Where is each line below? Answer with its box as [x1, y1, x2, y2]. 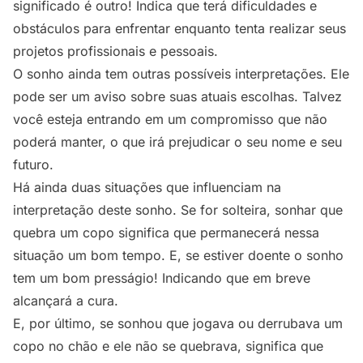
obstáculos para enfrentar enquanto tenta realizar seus [13, 20, 346, 37]
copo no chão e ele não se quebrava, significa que [13, 338, 323, 355]
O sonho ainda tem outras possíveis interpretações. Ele [13, 66, 349, 83]
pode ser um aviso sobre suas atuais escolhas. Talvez [13, 88, 342, 105]
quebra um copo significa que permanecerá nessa [13, 224, 319, 241]
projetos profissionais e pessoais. [13, 43, 218, 60]
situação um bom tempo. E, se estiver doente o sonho [13, 247, 344, 264]
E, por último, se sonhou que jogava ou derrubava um [13, 315, 343, 332]
